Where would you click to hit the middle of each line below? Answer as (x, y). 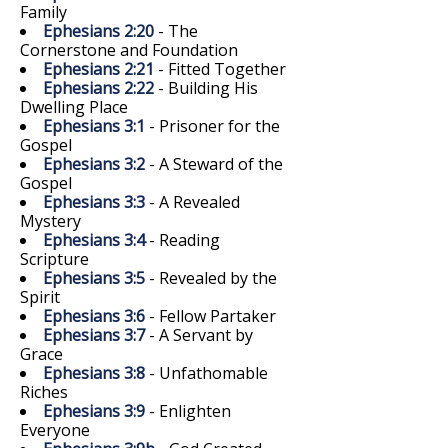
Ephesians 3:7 (94, 334)
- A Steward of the (214, 163)
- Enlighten (188, 410)
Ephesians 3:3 (94, 201)
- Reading (182, 239)
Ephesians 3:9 (94, 410)
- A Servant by (199, 334)
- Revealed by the (211, 277)
